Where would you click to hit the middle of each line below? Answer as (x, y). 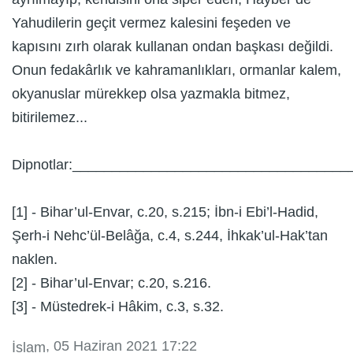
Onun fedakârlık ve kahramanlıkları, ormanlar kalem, (176, 71)
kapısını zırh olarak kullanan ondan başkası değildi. (173, 47)
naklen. (35, 260)
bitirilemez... (50, 118)
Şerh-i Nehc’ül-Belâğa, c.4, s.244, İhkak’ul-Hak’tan (170, 236)
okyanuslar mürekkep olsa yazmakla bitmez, (151, 94)
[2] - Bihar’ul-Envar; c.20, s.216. (111, 283)
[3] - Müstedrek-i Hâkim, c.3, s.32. (118, 307)
